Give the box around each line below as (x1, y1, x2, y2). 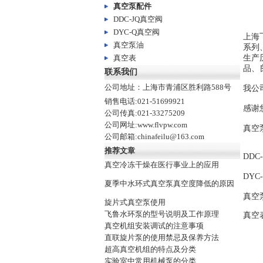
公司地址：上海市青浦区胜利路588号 (104, 83, 231, 92)
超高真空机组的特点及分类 (104, 245, 196, 254)
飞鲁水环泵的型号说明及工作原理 (104, 210, 219, 218)
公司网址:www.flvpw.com (104, 120, 187, 129)
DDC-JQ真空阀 (113, 15, 163, 23)
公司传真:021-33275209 (104, 109, 185, 117)
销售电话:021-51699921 (104, 97, 185, 106)
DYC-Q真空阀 (113, 28, 160, 36)
